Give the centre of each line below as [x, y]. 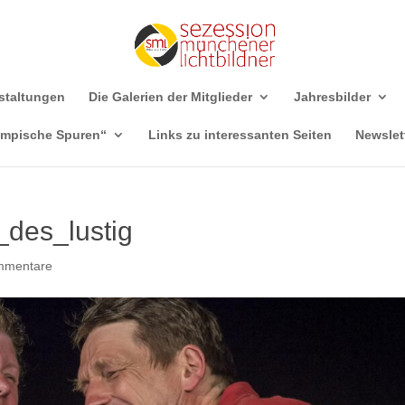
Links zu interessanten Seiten [240, 135]
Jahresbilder [332, 97]
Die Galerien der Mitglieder [170, 97]
